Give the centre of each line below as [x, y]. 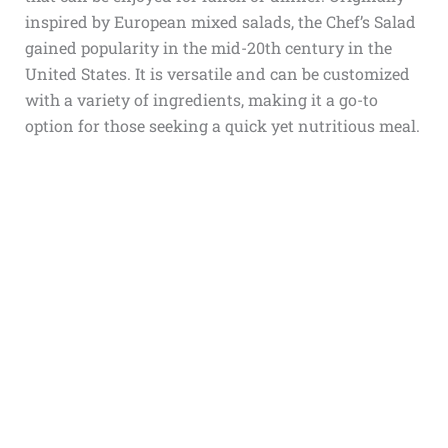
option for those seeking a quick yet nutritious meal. [222, 125]
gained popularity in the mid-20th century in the [208, 47]
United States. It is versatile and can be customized [217, 73]
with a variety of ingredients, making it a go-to [201, 99]
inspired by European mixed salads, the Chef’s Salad [220, 21]
